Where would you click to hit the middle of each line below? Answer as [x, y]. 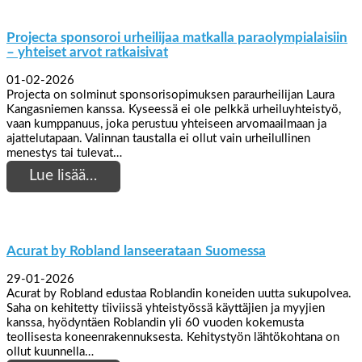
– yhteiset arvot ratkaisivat [87, 52]
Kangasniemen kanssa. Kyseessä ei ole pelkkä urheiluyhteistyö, [174, 109]
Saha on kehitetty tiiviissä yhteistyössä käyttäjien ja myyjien [166, 309]
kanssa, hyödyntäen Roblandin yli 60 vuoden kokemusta [155, 323]
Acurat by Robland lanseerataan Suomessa [136, 251]
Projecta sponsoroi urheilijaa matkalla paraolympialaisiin [177, 37]
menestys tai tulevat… [64, 153]
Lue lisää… [63, 176]
